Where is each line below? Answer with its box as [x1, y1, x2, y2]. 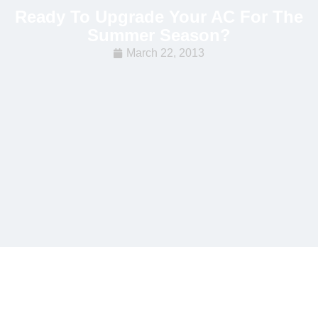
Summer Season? [87, 25, 231, 45]
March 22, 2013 [126, 46, 205, 59]
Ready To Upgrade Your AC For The [14, 6, 303, 26]
